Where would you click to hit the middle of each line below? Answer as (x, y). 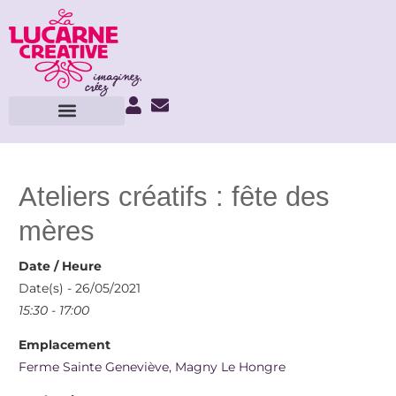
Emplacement (65, 344)
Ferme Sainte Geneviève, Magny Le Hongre (152, 366)
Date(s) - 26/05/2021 (80, 289)
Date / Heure (61, 267)
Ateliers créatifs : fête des (175, 197)
